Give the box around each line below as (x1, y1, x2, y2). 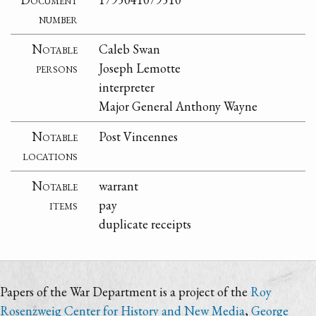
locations (23, 147, 78, 164)
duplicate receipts (99, 216, 192, 233)
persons (36, 60, 78, 77)
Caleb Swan (99, 41, 161, 58)
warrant (99, 178, 139, 195)
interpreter (99, 79, 155, 96)
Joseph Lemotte (99, 60, 181, 77)
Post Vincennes (99, 128, 178, 145)
